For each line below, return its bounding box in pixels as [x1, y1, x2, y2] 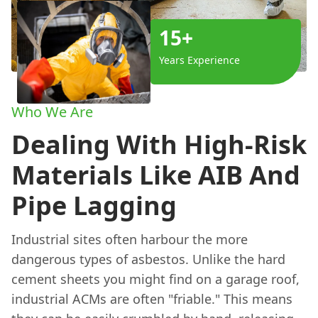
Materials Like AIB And [11, 157, 300, 192]
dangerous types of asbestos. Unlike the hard [11, 250, 285, 268]
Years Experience [159, 53, 240, 67]
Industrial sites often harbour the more [11, 230, 248, 248]
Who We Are [11, 102, 93, 121]
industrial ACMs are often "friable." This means [11, 290, 292, 307]
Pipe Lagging [11, 187, 177, 223]
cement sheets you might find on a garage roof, [11, 270, 300, 287]
